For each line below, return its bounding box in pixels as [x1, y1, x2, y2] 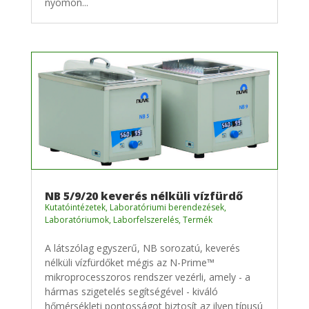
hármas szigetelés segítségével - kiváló [44, 284, 218, 298]
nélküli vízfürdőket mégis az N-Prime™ [44, 255, 215, 269]
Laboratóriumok [44, 213, 109, 226]
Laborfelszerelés [112, 213, 179, 226]
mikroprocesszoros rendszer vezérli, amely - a [44, 270, 250, 283]
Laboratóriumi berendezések [109, 201, 224, 213]
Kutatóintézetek [44, 201, 106, 213]
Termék [182, 213, 212, 226]
